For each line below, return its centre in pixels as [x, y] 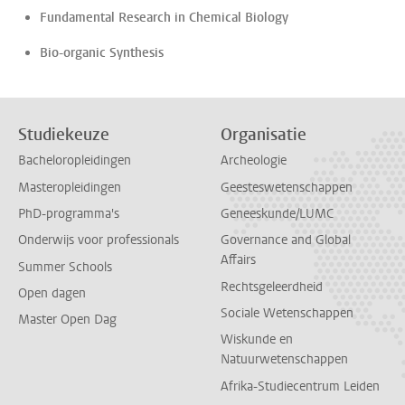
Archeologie [254, 161]
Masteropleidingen [70, 187]
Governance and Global [286, 240]
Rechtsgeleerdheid [272, 287]
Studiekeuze [64, 135]
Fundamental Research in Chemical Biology [164, 18]
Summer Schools [65, 267]
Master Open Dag [67, 320]
